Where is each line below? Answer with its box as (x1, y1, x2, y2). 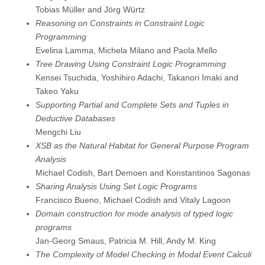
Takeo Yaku (35, 86, 79, 96)
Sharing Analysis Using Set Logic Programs (35, 182, 197, 192)
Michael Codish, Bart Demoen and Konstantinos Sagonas (35, 168, 250, 178)
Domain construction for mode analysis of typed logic (35, 209, 233, 219)
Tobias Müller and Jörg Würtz (35, 5, 145, 15)
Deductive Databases (35, 114, 115, 124)
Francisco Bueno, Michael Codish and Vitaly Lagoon (35, 195, 231, 205)
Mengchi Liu (35, 127, 81, 137)
